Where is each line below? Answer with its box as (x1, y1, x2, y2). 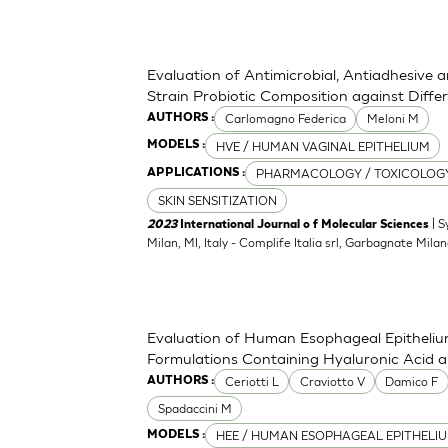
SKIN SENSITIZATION (157, 192, 277, 208)
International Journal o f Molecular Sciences (180, 218, 430, 231)
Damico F (385, 373, 439, 389)
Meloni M (366, 111, 419, 127)
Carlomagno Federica (224, 111, 346, 127)
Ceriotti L (224, 373, 279, 389)
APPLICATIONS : (147, 166, 246, 179)
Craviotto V (299, 373, 365, 389)
